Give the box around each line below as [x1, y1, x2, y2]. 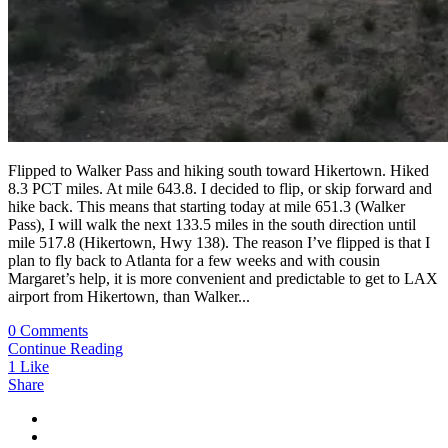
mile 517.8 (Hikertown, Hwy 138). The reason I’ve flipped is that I [8, 234, 430, 251]
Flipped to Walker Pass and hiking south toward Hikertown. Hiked [8, 162, 429, 179]
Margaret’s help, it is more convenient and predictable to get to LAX [8, 270, 438, 287]
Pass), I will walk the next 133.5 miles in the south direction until [8, 216, 416, 233]
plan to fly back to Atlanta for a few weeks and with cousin [8, 252, 380, 269]
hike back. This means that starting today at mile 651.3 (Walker [8, 198, 405, 215]
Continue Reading [8, 340, 123, 357]
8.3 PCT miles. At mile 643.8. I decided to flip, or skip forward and [8, 180, 432, 197]
